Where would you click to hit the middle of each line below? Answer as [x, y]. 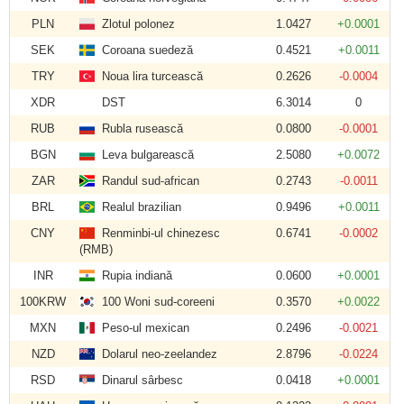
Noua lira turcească [149, 76]
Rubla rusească [139, 129]
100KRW [43, 302]
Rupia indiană [134, 275]
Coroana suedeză [144, 50]
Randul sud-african [147, 181]
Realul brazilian [138, 207]
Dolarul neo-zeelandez [156, 354]
